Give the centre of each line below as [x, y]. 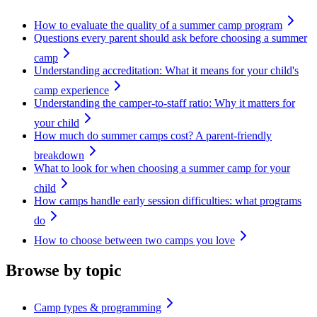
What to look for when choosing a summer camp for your [162, 168]
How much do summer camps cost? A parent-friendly [153, 136]
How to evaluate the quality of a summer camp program [158, 25]
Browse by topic [64, 271]
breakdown [59, 156]
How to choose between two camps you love [134, 241]
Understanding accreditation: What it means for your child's [166, 71]
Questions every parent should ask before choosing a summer [171, 38]
